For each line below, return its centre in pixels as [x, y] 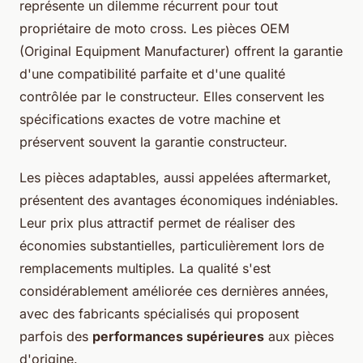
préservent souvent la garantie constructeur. [154, 142]
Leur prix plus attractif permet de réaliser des [157, 223]
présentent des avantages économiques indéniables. [179, 201]
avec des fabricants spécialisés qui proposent [159, 314]
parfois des [56, 337]
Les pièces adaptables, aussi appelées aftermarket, [175, 178]
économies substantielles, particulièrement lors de [172, 246]
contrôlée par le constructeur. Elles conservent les [172, 97]
